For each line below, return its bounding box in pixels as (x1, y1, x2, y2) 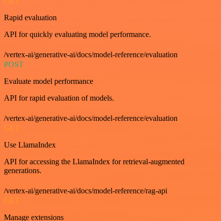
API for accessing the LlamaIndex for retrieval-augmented (4, 157, 184, 166)
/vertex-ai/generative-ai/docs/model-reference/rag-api (4, 186, 167, 195)
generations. (4, 166, 41, 175)
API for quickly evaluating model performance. (4, 30, 151, 38)
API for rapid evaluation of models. (4, 94, 114, 102)
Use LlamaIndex (4, 141, 56, 149)
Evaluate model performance (4, 77, 93, 85)
